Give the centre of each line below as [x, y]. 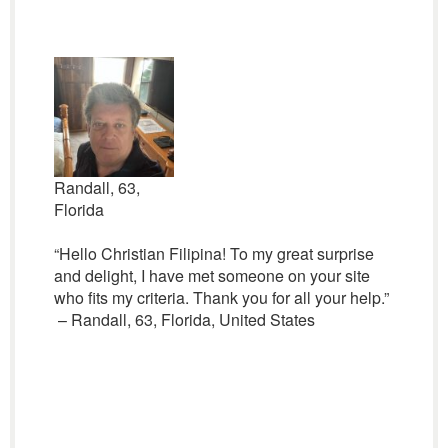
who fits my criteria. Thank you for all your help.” [221, 297]
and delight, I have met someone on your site [211, 275]
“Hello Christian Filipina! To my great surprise [213, 253]
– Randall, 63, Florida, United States [184, 319]
